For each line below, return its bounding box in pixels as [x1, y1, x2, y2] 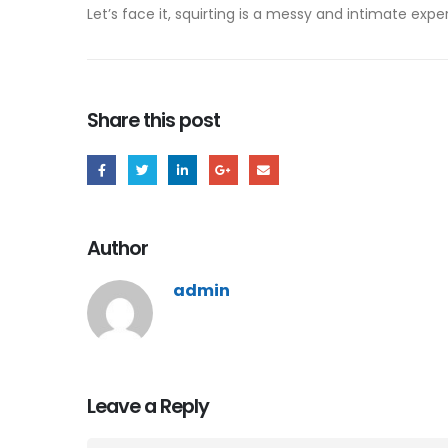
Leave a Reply [87, 392, 210, 421]
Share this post [87, 105, 221, 134]
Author [87, 234, 149, 263]
